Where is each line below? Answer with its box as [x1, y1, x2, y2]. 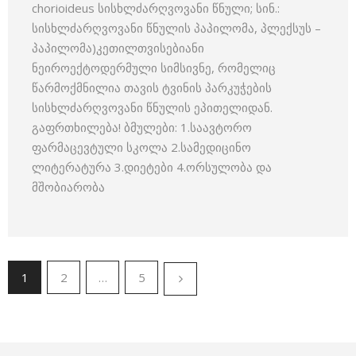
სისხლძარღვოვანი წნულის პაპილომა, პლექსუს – [32, 20, 321, 36]
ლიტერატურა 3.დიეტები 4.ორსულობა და [32, 159, 272, 175]
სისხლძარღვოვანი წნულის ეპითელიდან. [32, 99, 273, 115]
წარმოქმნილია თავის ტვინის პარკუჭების [32, 79, 272, 95]
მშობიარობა [32, 179, 105, 195]
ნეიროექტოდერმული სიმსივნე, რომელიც [32, 60, 276, 75]
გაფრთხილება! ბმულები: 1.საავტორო [32, 119, 252, 135]
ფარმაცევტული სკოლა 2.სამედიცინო [32, 139, 251, 155]
